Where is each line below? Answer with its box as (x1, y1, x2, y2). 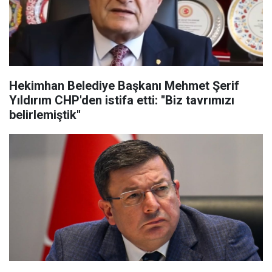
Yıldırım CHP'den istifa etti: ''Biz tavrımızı (9, 93, 234, 107)
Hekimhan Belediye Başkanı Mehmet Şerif (9, 78, 239, 93)
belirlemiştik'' (9, 107, 81, 122)
